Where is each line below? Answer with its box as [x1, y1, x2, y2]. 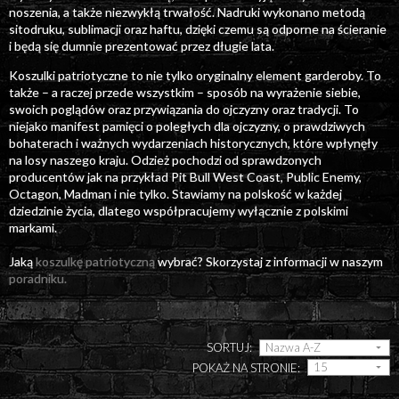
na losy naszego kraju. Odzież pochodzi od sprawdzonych [9, 151, 322, 167]
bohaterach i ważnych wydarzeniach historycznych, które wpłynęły [9, 134, 378, 151]
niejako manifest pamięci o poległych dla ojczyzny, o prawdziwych [9, 118, 365, 134]
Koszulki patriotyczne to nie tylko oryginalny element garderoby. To [9, 67, 381, 83]
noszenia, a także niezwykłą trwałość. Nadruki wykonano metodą [9, 4, 365, 20]
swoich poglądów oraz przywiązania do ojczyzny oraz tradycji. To [9, 101, 359, 117]
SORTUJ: [207, 340, 252, 355]
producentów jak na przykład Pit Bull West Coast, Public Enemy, [9, 168, 362, 184]
